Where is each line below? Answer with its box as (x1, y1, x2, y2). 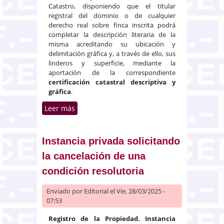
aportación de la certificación (75, 124, 187, 134)
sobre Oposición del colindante (75, 103, 187, 113)
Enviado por (46, 186, 84, 195)
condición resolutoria (42, 165, 144, 176)
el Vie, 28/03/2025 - (108, 186, 165, 195)
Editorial (84, 186, 108, 195)
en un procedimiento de (75, 113, 187, 123)
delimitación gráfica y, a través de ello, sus (48, 48, 175, 58)
